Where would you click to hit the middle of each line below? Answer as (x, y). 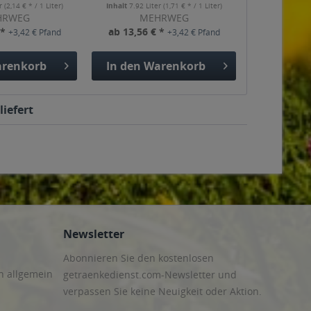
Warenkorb (174, 66)
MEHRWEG (164, 18)
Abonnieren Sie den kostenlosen (138, 258)
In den (123, 66)
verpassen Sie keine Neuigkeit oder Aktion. (162, 291)
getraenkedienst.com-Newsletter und (150, 274)
